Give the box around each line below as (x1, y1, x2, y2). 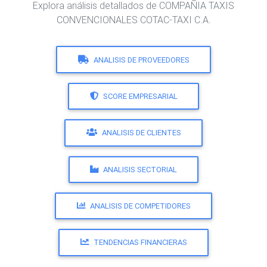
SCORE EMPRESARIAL (103, 91, 178, 101)
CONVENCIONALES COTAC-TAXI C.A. (56, 14, 211, 26)
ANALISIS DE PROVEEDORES (93, 54, 190, 65)
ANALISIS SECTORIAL (103, 164, 177, 175)
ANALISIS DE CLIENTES (101, 128, 181, 138)
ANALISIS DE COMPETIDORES (89, 201, 191, 212)
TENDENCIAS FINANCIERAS (93, 237, 187, 248)
